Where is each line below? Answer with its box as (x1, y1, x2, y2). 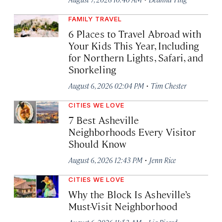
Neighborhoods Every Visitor (68, 125, 196, 139)
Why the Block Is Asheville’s (68, 187, 191, 201)
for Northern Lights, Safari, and (68, 51, 204, 64)
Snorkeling (68, 62, 116, 76)
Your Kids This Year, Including (68, 39, 199, 53)
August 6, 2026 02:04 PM (68, 81, 144, 91)
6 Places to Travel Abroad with (68, 27, 202, 41)
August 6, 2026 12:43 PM (68, 155, 143, 165)
